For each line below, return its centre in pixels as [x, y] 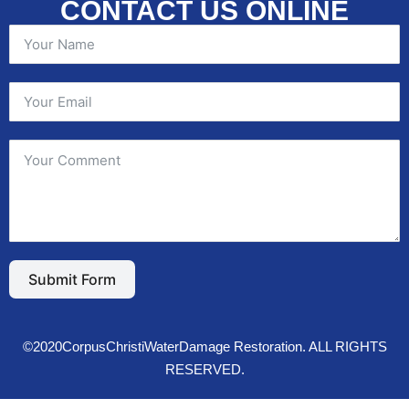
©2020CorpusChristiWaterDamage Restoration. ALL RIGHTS [204, 346]
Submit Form [72, 279]
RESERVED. [204, 369]
